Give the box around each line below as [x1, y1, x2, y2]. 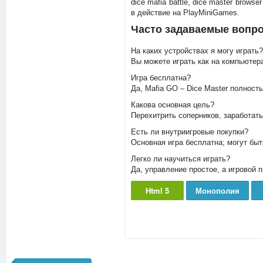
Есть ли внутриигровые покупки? [130, 127, 248, 136]
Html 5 [145, 185, 169, 196]
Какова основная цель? [130, 100, 214, 109]
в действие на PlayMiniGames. [130, 8, 240, 17]
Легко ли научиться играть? [130, 154, 230, 163]
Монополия [195, 185, 240, 196]
